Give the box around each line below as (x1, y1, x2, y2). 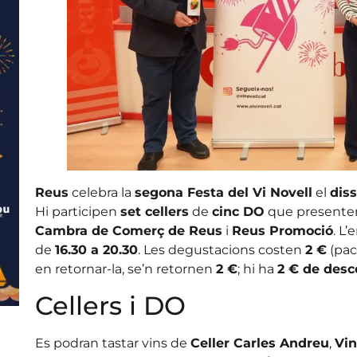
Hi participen (34, 204, 120, 220)
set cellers (120, 204, 189, 220)
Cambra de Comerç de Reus (34, 223, 222, 239)
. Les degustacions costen (137, 242, 305, 258)
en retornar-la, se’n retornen (34, 261, 216, 277)
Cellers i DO (34, 289, 186, 321)
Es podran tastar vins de (34, 335, 190, 351)
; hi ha (237, 261, 277, 277)
